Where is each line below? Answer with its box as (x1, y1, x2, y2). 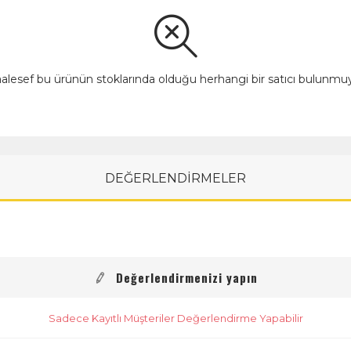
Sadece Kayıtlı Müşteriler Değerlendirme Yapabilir (48, 312, 303, 324)
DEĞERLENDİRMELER (105, 171, 246, 186)
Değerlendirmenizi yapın (115, 269, 258, 286)
